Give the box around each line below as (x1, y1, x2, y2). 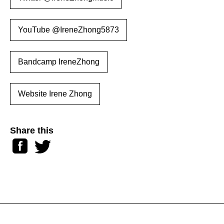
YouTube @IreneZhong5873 (18, 25, 119, 34)
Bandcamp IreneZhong (18, 57, 99, 66)
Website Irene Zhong (18, 89, 92, 98)
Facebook (12, 138, 47, 147)
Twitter (34, 138, 57, 147)
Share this (10, 125, 53, 136)
